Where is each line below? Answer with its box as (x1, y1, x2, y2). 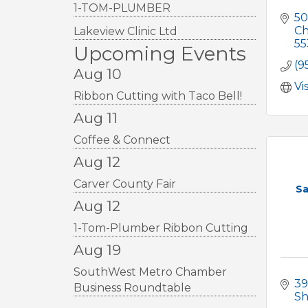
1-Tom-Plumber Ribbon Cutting (74, 221, 248, 234)
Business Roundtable (74, 280, 191, 294)
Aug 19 (74, 241, 121, 258)
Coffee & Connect (74, 133, 170, 146)
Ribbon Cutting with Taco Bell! (74, 89, 242, 102)
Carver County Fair (74, 177, 176, 190)
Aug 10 (74, 65, 122, 82)
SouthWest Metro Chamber (74, 265, 227, 278)
